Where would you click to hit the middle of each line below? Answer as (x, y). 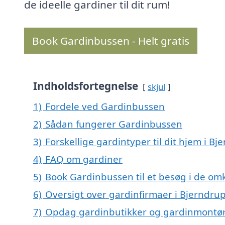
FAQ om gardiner (84, 159)
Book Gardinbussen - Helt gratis (111, 41)
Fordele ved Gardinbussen (105, 106)
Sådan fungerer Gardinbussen (114, 124)
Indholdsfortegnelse (86, 86)
